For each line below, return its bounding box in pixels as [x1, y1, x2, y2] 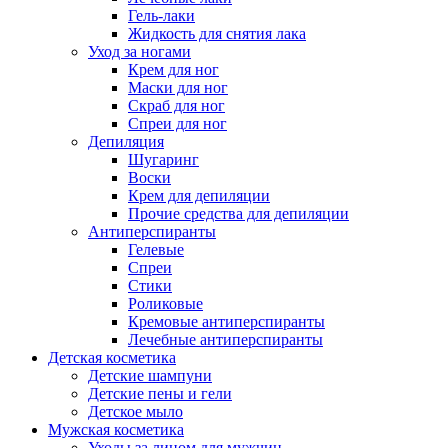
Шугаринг [128, 151, 199, 169]
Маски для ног [128, 79, 228, 97]
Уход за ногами [88, 43, 191, 61]
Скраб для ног [128, 97, 225, 115]
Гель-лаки [128, 7, 195, 25]
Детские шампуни [88, 367, 212, 385]
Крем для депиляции [128, 187, 270, 205]
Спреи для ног [128, 115, 227, 133]
